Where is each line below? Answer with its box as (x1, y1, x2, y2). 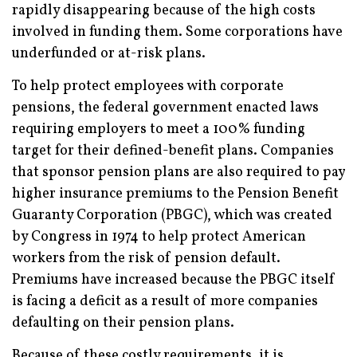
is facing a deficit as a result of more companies (12, 292, 318, 312)
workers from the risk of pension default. (12, 249, 280, 269)
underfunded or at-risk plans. (12, 44, 206, 65)
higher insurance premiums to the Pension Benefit (12, 184, 339, 205)
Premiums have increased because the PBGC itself (12, 270, 335, 291)
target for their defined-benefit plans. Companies (12, 141, 334, 162)
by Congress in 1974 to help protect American (12, 227, 306, 248)
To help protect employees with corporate (12, 76, 284, 97)
